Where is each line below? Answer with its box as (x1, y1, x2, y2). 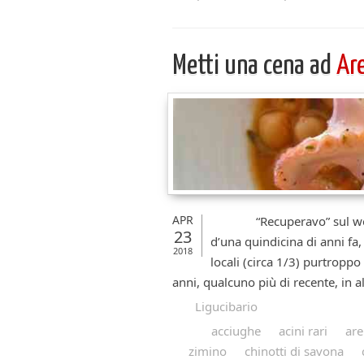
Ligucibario (195, 298, 258, 315)
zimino (188, 343, 227, 360)
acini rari (279, 323, 327, 340)
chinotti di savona (245, 343, 344, 360)
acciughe (211, 323, 261, 340)
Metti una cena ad (172, 53, 336, 80)
